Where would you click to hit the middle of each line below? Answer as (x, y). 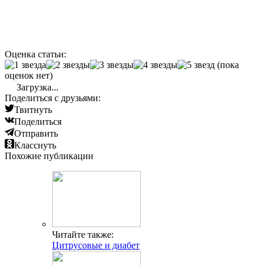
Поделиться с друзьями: (53, 98)
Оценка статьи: (35, 54)
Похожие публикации (49, 156)
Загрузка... (36, 88)
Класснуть (35, 146)
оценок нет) (29, 76)
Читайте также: (83, 235)
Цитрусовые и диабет (96, 245)
